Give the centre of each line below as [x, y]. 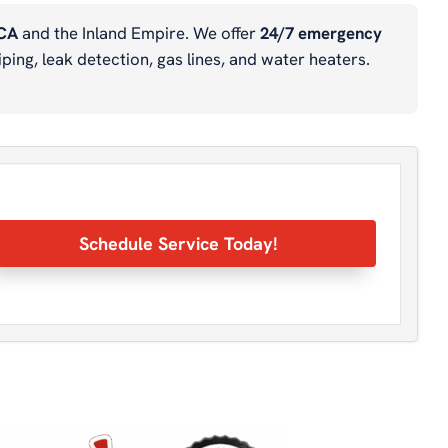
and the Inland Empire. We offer [139, 32]
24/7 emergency [321, 32]
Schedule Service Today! [178, 244]
